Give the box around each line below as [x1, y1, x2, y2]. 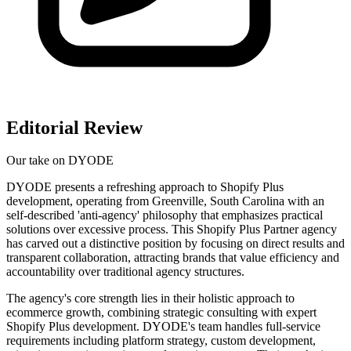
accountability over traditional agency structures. [6, 265, 244, 279]
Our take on [6, 154, 68, 168]
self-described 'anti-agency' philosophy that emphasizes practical [6, 208, 323, 223]
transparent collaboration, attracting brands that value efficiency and [6, 251, 339, 265]
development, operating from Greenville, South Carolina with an [6, 194, 324, 208]
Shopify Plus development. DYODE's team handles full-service [6, 320, 320, 334]
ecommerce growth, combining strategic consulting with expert [6, 306, 317, 320]
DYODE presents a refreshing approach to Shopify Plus [6, 180, 284, 194]
